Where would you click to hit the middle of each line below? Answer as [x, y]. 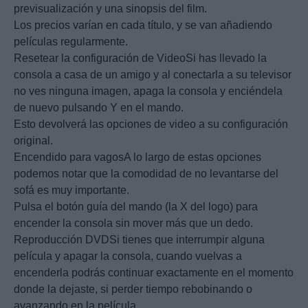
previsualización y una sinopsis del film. [110, 9]
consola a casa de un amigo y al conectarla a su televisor [153, 75]
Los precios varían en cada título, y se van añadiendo [143, 25]
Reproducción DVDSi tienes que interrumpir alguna [139, 240]
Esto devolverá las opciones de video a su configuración [151, 124]
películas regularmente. [71, 42]
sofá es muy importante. [71, 190]
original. [33, 141]
